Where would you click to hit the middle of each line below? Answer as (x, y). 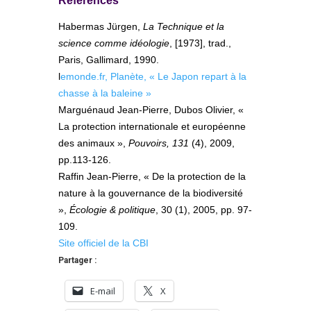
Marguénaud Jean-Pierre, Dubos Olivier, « (151, 110)
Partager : (77, 261)
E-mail (103, 291)
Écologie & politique (112, 210)
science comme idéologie (114, 43)
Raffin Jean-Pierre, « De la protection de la (152, 177)
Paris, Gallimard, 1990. (109, 60)
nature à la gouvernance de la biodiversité (151, 193)
